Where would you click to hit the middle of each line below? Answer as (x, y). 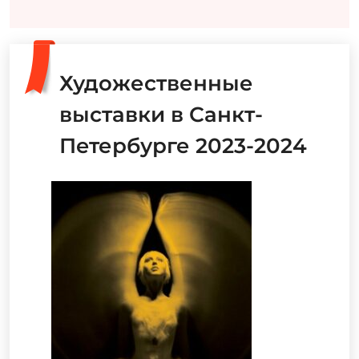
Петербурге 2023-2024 (183, 145)
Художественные (156, 83)
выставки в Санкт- (161, 114)
